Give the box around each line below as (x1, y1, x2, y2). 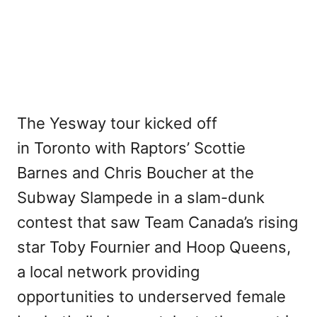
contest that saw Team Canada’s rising (17, 212, 298, 231)
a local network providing (17, 262, 200, 281)
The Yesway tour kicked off (17, 113, 217, 132)
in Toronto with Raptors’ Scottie (17, 138, 246, 157)
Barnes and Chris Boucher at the (17, 163, 254, 182)
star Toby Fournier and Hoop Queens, (17, 237, 291, 256)
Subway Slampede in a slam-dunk (17, 188, 265, 207)
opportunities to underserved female (17, 287, 286, 306)
